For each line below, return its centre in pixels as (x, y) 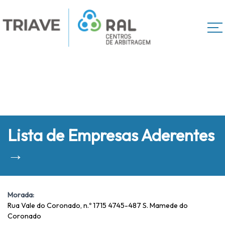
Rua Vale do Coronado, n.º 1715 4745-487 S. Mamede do (98, 206)
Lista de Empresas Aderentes (111, 135)
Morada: (21, 195)
